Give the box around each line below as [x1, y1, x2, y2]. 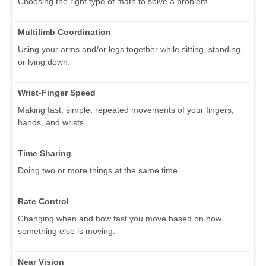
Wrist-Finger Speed [18, 87, 96, 97]
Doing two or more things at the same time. [18, 165, 180, 175]
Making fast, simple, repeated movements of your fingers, [18, 104, 234, 115]
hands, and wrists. [18, 117, 86, 127]
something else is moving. [18, 226, 115, 236]
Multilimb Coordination [18, 27, 111, 37]
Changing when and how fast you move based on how [18, 213, 221, 223]
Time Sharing [18, 148, 71, 158]
